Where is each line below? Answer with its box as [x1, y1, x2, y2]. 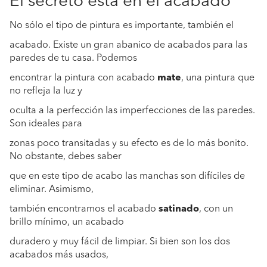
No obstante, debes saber [10, 152, 122, 162]
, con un [199, 204, 233, 214]
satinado [159, 204, 199, 214]
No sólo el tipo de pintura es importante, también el [10, 21, 234, 30]
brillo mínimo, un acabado [10, 218, 124, 227]
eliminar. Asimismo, [10, 185, 94, 194]
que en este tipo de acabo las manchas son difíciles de [10, 172, 245, 181]
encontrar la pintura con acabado [10, 73, 157, 83]
